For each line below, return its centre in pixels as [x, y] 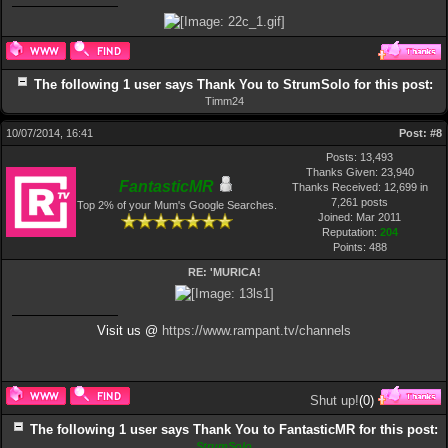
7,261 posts [359, 202]
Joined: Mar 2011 [359, 217]
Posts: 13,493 [359, 157]
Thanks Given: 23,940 [359, 172]
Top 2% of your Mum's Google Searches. [176, 205]
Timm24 [224, 101]
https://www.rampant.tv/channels [256, 330]
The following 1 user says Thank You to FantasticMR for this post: [233, 429]
